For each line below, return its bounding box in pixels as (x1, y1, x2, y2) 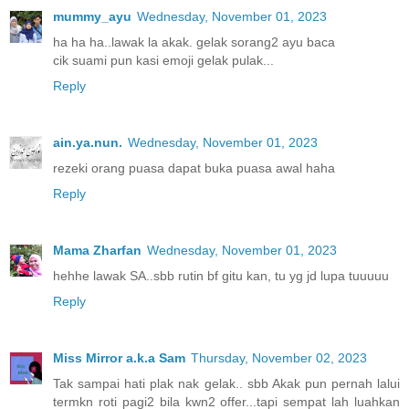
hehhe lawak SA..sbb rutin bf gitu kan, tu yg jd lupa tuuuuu (53, 267, 389, 283)
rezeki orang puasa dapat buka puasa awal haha (53, 160, 335, 175)
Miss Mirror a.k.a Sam (53, 350, 185, 365)
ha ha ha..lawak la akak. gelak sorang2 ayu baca (53, 34, 335, 49)
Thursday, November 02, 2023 (191, 350, 367, 365)
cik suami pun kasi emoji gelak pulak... (53, 52, 274, 68)
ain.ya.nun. (53, 134, 122, 150)
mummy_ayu (53, 8, 131, 24)
